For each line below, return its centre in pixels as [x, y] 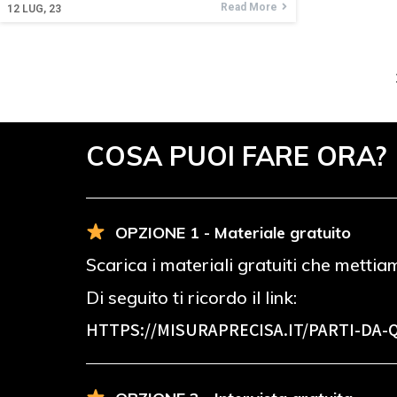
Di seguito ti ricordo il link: [191, 297]
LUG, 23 [42, 8]
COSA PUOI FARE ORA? [236, 156]
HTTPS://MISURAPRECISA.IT [194, 329]
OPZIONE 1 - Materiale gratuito [233, 232]
